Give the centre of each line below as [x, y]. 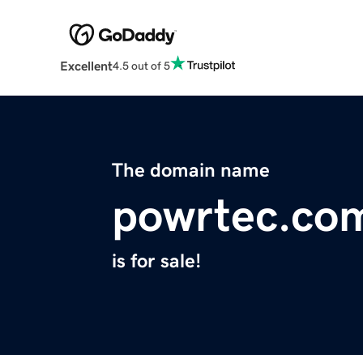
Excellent [86, 66]
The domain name [191, 171]
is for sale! [156, 261]
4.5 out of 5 [141, 65]
